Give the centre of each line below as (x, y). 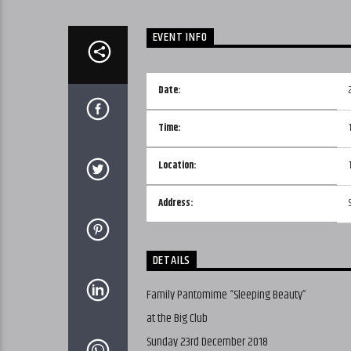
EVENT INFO (180, 38)
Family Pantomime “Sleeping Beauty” (226, 295)
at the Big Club (177, 318)
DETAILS (172, 261)
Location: (177, 166)
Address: (175, 204)
